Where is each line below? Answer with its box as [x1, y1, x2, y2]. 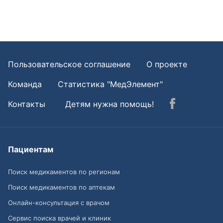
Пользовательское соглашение [8, 59, 130, 69]
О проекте [146, 59, 187, 69]
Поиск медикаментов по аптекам [8, 183, 115, 192]
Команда [8, 79, 42, 89]
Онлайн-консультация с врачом [8, 199, 110, 207]
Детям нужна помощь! [65, 99, 154, 109]
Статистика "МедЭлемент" [58, 79, 163, 89]
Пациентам [8, 144, 53, 155]
